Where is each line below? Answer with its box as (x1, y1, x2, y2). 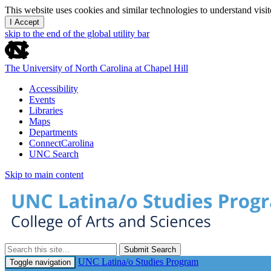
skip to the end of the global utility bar (5, 28, 149, 39)
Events (29, 94, 55, 105)
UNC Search (29, 149, 79, 159)
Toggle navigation (10, 258, 71, 267)
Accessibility (29, 83, 78, 94)
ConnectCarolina (29, 138, 94, 148)
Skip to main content (5, 169, 83, 180)
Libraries (29, 105, 63, 116)
